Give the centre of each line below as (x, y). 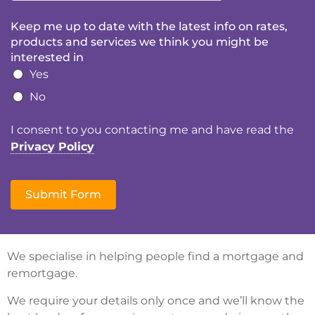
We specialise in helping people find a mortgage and (155, 256)
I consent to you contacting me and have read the (152, 130)
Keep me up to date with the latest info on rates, (149, 26)
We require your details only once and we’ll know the (156, 301)
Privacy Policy (52, 147)
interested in (47, 57)
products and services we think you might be (140, 41)
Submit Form (63, 194)
